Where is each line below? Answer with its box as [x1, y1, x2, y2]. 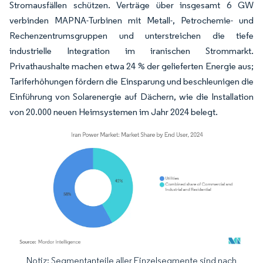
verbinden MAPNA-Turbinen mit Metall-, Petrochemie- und [9, 14, 254, 26]
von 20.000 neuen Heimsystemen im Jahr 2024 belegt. [9, 106, 218, 117]
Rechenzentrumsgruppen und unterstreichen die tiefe [9, 29, 254, 41]
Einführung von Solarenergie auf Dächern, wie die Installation [9, 90, 254, 102]
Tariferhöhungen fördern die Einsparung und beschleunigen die [9, 75, 254, 87]
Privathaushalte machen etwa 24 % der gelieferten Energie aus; [9, 60, 254, 72]
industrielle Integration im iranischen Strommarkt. [9, 45, 254, 56]
